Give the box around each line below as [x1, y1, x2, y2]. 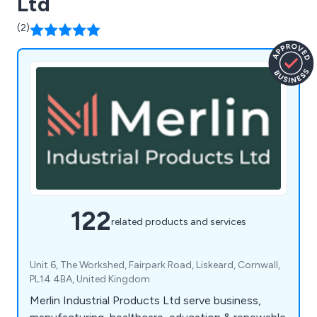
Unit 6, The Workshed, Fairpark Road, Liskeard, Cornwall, [30, 259, 280, 272]
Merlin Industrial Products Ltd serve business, [30, 294, 261, 308]
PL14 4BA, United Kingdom [30, 273, 150, 286]
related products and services [111, 215, 246, 228]
